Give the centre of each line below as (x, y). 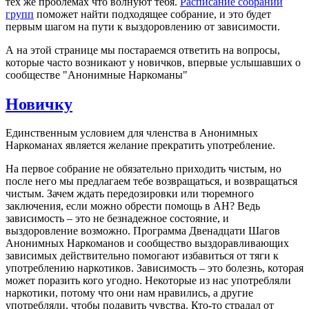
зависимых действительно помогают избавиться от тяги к (142, 256)
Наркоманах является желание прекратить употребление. (140, 146)
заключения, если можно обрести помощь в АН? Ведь (133, 206)
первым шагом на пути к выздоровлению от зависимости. (143, 26)
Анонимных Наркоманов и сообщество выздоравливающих (147, 243)
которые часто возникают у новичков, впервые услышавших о (153, 62)
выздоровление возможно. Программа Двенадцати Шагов (143, 231)
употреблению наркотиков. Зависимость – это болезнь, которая (154, 268)
